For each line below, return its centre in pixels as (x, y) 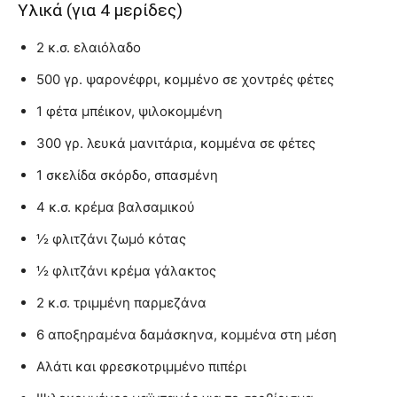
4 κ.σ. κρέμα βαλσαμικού (116, 206)
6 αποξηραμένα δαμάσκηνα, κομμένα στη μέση (187, 334)
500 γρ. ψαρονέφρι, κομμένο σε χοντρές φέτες (185, 79)
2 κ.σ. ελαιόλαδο (89, 47)
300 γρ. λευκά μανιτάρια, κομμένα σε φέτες (176, 143)
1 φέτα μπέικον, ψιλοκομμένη (129, 111)
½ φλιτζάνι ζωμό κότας (111, 238)
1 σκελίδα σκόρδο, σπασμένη (127, 175)
